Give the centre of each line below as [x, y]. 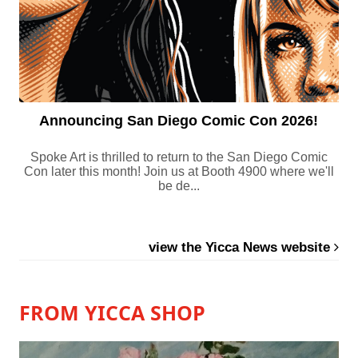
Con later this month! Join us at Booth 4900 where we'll [179, 172]
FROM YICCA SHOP [112, 313]
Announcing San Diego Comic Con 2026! [179, 121]
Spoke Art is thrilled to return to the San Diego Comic [179, 157]
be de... [179, 186]
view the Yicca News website [242, 248]
